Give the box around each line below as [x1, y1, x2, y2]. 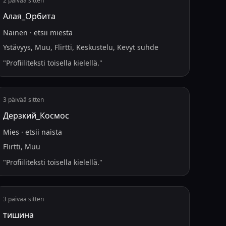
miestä [50, 28, 73, 37]
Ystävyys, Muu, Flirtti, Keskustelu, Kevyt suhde [3, 42, 159, 52]
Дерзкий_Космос [3, 110, 70, 121]
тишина [3, 209, 34, 220]
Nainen [3, 28, 28, 37]
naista [41, 127, 63, 137]
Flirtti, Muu [3, 142, 41, 151]
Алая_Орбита [3, 11, 56, 22]
